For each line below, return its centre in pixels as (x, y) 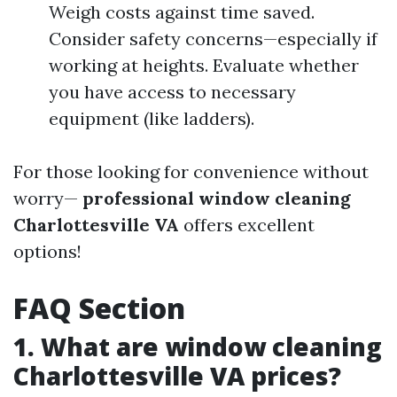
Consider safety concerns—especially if (213, 39)
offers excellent (247, 225)
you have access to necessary (172, 92)
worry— (46, 198)
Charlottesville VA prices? (177, 376)
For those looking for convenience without (191, 171)
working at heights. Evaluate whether (204, 65)
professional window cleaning (214, 198)
